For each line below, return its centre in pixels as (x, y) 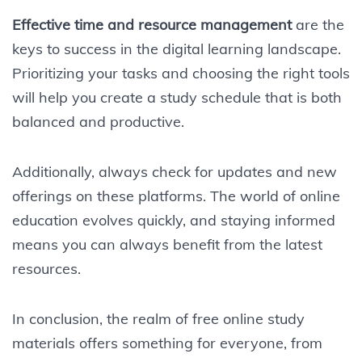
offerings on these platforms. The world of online (176, 196)
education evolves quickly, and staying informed (174, 220)
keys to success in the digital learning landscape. (177, 48)
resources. (46, 268)
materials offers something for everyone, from (167, 343)
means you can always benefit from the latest (167, 244)
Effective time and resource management (152, 24)
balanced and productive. (98, 121)
